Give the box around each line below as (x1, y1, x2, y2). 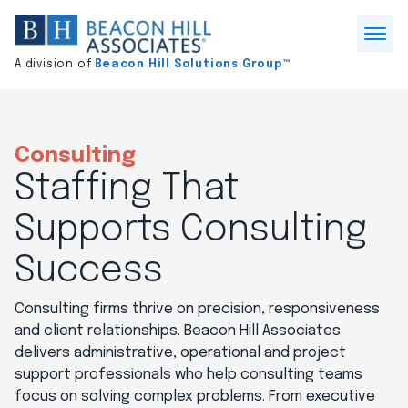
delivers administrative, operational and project (15, 344, 346, 361)
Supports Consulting (15, 210, 367, 249)
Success (15, 251, 163, 290)
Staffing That (15, 169, 239, 208)
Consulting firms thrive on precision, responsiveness (15, 301, 380, 317)
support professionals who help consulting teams (15, 366, 362, 382)
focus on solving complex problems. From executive (15, 388, 375, 404)
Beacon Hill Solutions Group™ (95, 58, 291, 70)
